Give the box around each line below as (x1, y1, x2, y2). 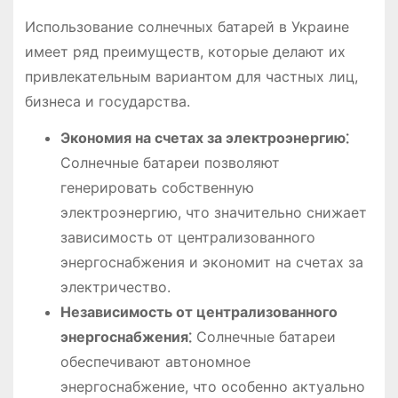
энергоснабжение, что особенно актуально (60, 377, 365, 395)
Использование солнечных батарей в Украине (24, 17, 349, 36)
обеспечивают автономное (60, 352, 251, 370)
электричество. (60, 277, 171, 296)
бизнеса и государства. (24, 92, 190, 110)
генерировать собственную (60, 178, 254, 196)
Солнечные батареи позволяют (60, 153, 280, 171)
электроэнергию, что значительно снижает (60, 203, 367, 221)
